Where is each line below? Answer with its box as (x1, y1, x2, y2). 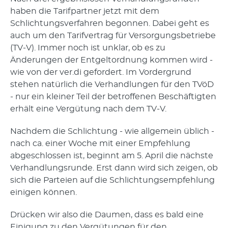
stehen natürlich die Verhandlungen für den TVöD (10, 80, 214, 89)
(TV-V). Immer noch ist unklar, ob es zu (10, 44, 165, 52)
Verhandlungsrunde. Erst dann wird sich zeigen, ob (10, 164, 218, 172)
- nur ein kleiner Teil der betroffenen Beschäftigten (10, 93, 216, 101)
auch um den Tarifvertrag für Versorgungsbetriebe (10, 32, 216, 40)
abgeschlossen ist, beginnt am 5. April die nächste (10, 152, 213, 160)
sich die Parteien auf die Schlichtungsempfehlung (10, 176, 215, 184)
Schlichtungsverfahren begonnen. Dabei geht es (10, 19, 209, 27)
